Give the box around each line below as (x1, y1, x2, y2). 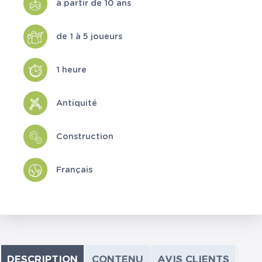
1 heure (56, 65, 87, 74)
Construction (56, 132, 113, 141)
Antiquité (56, 98, 97, 108)
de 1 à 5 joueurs (56, 32, 122, 41)
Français (56, 165, 92, 174)
